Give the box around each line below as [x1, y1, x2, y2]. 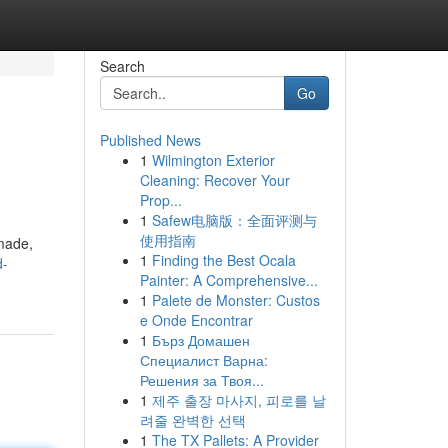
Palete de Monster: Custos [151, 290, 320, 310]
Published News [99, 130, 201, 150]
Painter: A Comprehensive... [139, 270, 318, 290]
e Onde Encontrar [139, 310, 253, 330]
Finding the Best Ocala [151, 250, 296, 270]
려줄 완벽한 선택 [139, 410, 246, 430]
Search [99, 56, 145, 76]
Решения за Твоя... [139, 370, 264, 390]
